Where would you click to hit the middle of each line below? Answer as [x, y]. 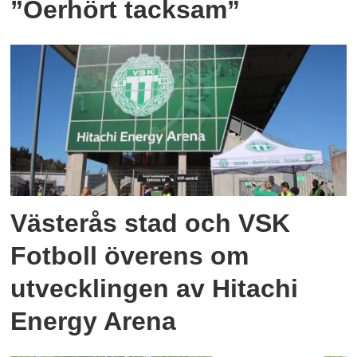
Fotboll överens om [130, 255]
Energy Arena [94, 321]
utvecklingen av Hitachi [155, 288]
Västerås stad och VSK [151, 223]
